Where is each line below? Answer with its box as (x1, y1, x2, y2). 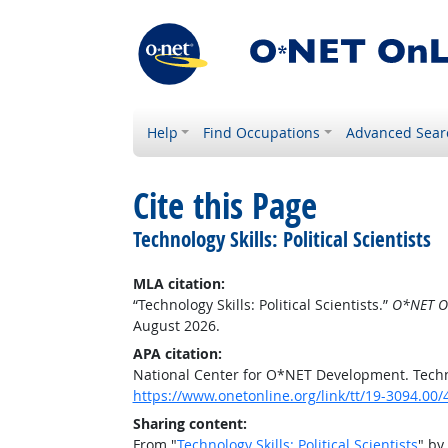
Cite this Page (132, 182, 317, 230)
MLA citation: (132, 274, 225, 293)
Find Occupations (203, 123, 321, 142)
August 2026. (132, 316, 220, 335)
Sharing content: (132, 414, 247, 433)
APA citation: (132, 344, 222, 363)
